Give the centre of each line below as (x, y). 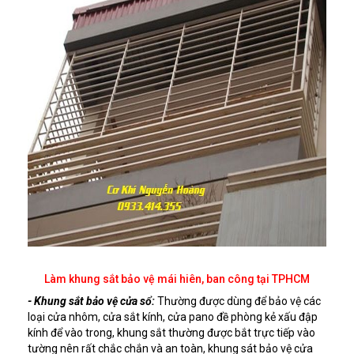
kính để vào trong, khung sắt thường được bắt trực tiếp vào (171, 332)
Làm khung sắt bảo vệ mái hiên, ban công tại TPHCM (177, 279)
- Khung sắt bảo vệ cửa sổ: (91, 301)
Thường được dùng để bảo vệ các (238, 301)
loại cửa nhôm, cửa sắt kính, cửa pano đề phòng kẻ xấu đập (173, 316)
